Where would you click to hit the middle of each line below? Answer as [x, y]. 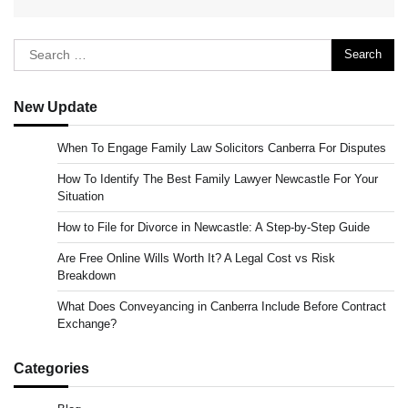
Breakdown [87, 275]
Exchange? [87, 323]
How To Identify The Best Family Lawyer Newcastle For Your [218, 178]
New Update [56, 106]
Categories [51, 367]
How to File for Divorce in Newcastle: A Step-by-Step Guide [214, 227]
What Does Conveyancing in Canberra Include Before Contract [222, 306]
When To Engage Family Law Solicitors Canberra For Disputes [222, 148]
